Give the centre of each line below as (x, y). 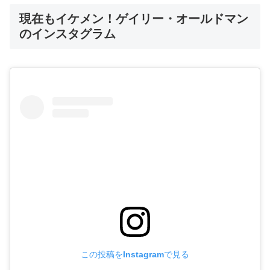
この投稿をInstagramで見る (135, 254)
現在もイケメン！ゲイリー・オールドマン (134, 18)
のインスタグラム (67, 33)
